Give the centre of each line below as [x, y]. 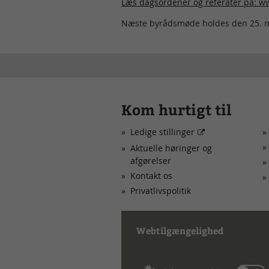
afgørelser [151, 160]
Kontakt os [151, 175]
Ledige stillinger [162, 131]
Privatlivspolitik [161, 190]
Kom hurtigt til [177, 109]
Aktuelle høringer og [171, 148]
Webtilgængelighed [180, 230]
